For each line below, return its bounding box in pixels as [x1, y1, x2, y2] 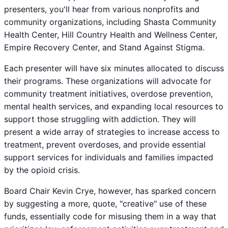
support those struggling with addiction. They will [4, 113, 196, 124]
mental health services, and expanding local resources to [4, 101, 223, 111]
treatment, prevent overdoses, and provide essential [4, 139, 206, 150]
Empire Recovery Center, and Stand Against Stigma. [4, 42, 205, 52]
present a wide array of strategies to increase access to [4, 126, 220, 137]
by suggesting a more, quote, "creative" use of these [4, 198, 207, 209]
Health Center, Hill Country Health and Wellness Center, [4, 29, 217, 40]
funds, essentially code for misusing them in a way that [4, 211, 216, 221]
